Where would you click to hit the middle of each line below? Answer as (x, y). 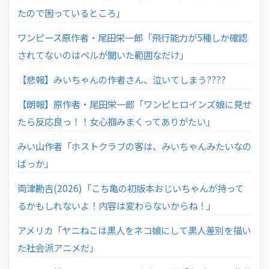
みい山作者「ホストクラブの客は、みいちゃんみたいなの (134, 146)
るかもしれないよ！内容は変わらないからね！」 (116, 205)
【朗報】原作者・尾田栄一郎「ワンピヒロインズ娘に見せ (134, 104)
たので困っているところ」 (71, 12)
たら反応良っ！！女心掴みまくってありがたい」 (116, 121)
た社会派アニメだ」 (58, 247)
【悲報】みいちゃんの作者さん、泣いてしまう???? (122, 79)
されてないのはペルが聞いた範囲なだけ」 (103, 54)
